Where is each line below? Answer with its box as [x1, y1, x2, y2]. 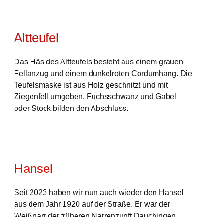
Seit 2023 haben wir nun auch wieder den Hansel [14, 188, 184, 197]
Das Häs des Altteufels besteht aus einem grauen [14, 58, 183, 66]
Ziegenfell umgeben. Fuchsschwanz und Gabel [14, 93, 176, 101]
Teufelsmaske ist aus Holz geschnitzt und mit [14, 81, 168, 89]
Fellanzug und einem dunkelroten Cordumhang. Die [14, 69, 192, 77]
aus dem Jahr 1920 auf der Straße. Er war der [14, 200, 170, 208]
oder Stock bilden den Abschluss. [14, 104, 128, 112]
